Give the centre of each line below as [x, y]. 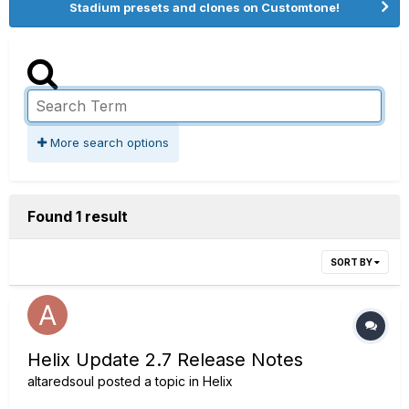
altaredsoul [61, 381]
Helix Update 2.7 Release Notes [165, 360]
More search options [108, 142]
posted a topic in [148, 381]
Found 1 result [78, 216]
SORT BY [352, 262]
